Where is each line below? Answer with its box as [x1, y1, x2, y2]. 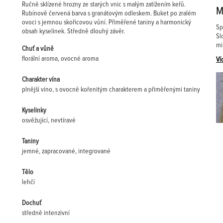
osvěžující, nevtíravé [22, 117, 76, 124]
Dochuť [22, 200, 41, 207]
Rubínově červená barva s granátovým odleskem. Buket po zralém [22, 10, 196, 17]
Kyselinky [22, 107, 46, 114]
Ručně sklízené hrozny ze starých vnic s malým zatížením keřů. [22, 1, 186, 8]
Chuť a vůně [22, 45, 54, 52]
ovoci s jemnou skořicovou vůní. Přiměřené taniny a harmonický [22, 19, 191, 26]
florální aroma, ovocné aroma [22, 55, 99, 62]
